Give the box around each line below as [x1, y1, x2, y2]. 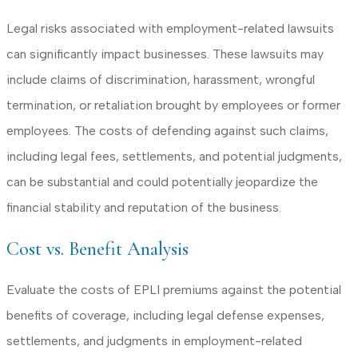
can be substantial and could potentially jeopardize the [6, 174, 318, 190]
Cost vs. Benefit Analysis [6, 237, 189, 261]
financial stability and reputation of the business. [6, 200, 281, 216]
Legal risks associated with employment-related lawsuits [6, 21, 334, 37]
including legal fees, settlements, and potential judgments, [6, 149, 342, 165]
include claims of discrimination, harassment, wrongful [6, 72, 315, 88]
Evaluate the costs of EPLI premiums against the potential [6, 282, 341, 297]
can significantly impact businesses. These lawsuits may [6, 46, 324, 62]
